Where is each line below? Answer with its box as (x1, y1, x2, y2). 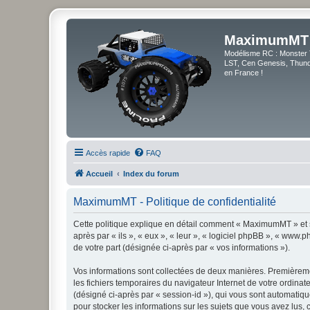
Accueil (86, 170, 113, 178)
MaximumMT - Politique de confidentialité (73, 196, 276, 208)
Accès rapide (86, 149, 130, 157)
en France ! (224, 69, 263, 77)
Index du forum (123, 170, 179, 178)
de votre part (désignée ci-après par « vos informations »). (73, 243, 290, 253)
